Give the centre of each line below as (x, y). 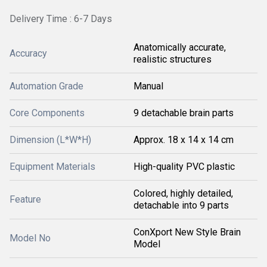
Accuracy (28, 53)
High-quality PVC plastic (184, 167)
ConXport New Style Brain (187, 232)
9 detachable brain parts (184, 113)
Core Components (47, 113)
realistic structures (173, 59)
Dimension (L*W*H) (50, 140)
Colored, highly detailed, (183, 193)
